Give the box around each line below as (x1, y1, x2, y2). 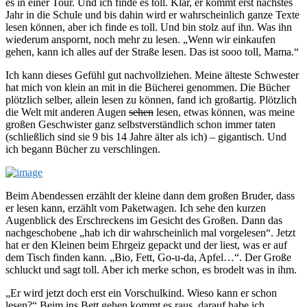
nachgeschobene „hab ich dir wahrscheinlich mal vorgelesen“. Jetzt (5, 227, 295, 239)
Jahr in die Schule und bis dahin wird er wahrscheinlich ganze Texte (5, 9, 299, 21)
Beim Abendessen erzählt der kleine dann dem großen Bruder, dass (5, 190, 295, 202)
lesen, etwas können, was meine (153, 106, 295, 119)
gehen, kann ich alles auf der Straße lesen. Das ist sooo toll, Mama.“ (5, 46, 299, 58)
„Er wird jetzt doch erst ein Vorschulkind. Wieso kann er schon (5, 287, 277, 299)
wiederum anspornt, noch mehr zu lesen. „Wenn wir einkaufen (5, 34, 275, 46)
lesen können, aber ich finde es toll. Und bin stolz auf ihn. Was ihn (5, 21, 292, 34)
